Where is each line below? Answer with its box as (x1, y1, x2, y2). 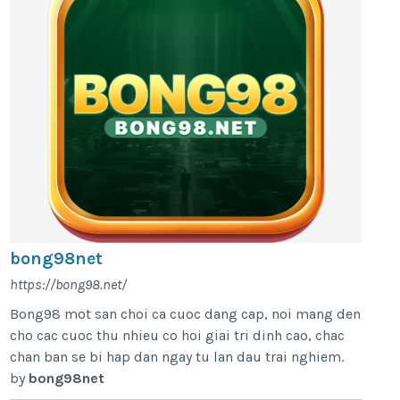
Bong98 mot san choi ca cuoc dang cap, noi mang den (10, 304, 362, 322)
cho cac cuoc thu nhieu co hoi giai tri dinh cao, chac (10, 326, 346, 344)
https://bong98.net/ (10, 275, 128, 293)
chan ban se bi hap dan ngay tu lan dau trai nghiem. (10, 347, 345, 365)
